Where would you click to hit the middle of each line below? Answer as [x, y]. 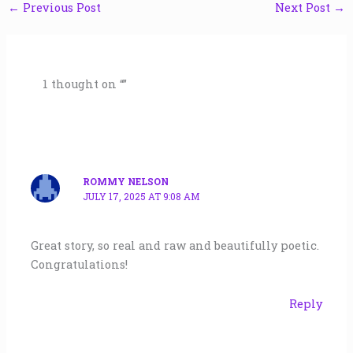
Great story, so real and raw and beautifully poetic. [175, 246]
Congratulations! [80, 265]
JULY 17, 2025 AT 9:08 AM [141, 196]
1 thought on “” [84, 84]
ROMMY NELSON [126, 181]
